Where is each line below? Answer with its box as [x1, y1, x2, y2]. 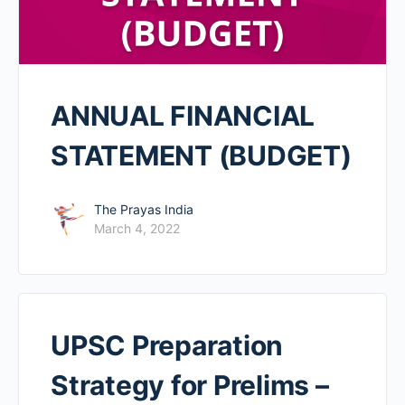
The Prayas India [94, 202, 193, 218]
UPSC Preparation [51, 329, 284, 363]
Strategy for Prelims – [51, 369, 329, 402]
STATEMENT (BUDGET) [51, 139, 352, 173]
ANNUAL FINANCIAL [51, 99, 316, 133]
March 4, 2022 [94, 221, 180, 237]
